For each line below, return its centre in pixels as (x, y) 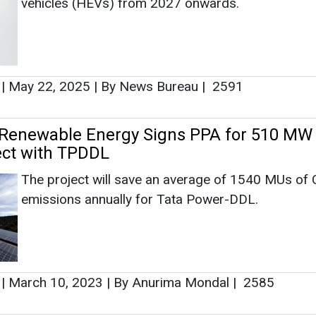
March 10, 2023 (56, 282)
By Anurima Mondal (171, 282)
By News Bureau (150, 86)
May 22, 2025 (49, 86)
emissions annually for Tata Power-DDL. (140, 199)
